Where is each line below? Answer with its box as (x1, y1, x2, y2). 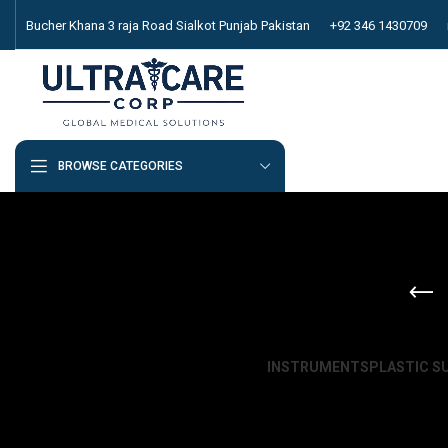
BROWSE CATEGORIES (58, 159, 183, 173)
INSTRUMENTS (267, 359, 369, 375)
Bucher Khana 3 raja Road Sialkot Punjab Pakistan (26, 17, 310, 33)
